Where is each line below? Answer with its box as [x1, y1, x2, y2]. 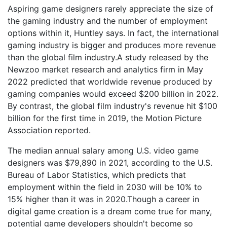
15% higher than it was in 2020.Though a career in [8, 194, 199, 204]
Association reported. [8, 125, 91, 135]
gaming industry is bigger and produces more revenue [8, 40, 216, 50]
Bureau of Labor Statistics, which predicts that [8, 170, 186, 180]
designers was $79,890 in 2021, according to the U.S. [8, 158, 212, 168]
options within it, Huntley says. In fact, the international [8, 28, 219, 38]
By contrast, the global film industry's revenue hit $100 [8, 101, 217, 111]
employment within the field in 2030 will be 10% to [8, 182, 202, 192]
